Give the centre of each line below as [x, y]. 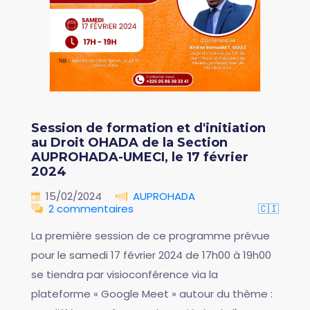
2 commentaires [91, 208]
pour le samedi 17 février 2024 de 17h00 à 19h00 [151, 255]
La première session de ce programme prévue [151, 235]
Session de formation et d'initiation [148, 128]
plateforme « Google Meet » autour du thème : [152, 293]
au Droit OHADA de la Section [129, 142]
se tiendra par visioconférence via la [125, 274]
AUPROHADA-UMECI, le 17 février [140, 157]
